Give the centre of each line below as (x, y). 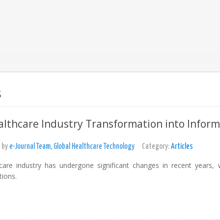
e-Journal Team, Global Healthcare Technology (72, 146)
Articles (182, 146)
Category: (156, 146)
